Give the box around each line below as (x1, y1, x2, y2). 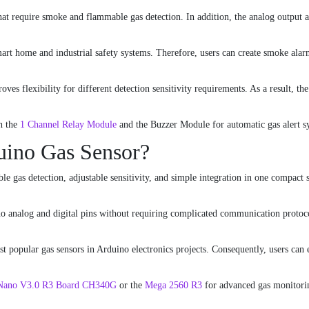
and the (117, 119, 150, 130)
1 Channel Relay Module (20, 119, 117, 130)
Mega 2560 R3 (145, 280, 202, 291)
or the (117, 280, 145, 291)
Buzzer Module (150, 119, 210, 130)
